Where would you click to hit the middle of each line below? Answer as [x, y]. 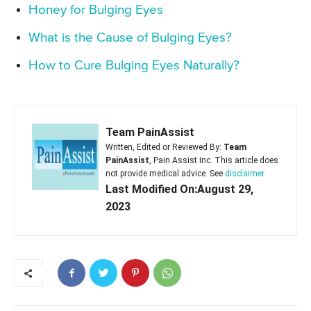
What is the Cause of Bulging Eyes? [130, 38]
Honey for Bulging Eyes [96, 10]
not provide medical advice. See [165, 174]
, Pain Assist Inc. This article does [214, 161]
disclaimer [245, 174]
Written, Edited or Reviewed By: [165, 148]
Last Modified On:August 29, [179, 190]
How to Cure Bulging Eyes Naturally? [134, 66]
